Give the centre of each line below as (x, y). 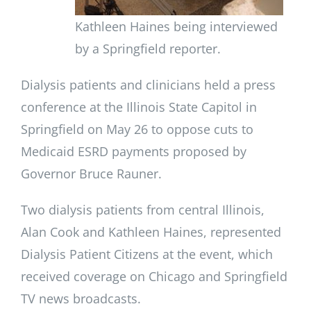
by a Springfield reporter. (148, 48)
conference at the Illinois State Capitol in (139, 107)
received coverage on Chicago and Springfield (154, 276)
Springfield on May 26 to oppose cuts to (137, 129)
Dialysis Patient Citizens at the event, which (147, 254)
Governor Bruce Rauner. (91, 173)
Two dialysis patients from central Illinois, (143, 209)
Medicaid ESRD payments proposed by (134, 151)
